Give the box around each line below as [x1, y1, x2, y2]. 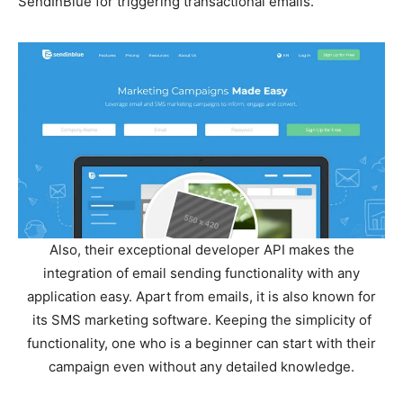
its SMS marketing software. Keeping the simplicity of [31, 310, 372, 328]
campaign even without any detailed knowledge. [49, 357, 354, 375]
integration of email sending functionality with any [43, 264, 360, 282]
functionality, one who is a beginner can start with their [27, 334, 376, 352]
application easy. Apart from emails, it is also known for [27, 287, 376, 305]
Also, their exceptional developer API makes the [49, 240, 354, 258]
